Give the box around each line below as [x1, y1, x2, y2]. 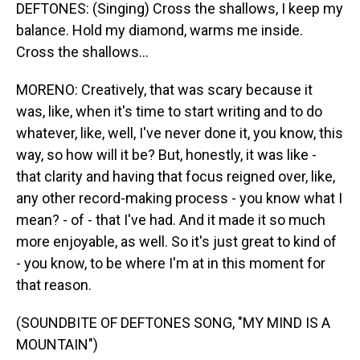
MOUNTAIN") [16, 336, 98, 353]
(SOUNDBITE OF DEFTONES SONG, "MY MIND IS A [16, 314, 330, 331]
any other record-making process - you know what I [16, 190, 342, 207]
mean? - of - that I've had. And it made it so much [16, 211, 325, 228]
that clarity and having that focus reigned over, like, [16, 168, 335, 185]
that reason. [16, 276, 92, 293]
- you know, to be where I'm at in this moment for [16, 255, 325, 272]
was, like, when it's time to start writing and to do [16, 103, 322, 120]
